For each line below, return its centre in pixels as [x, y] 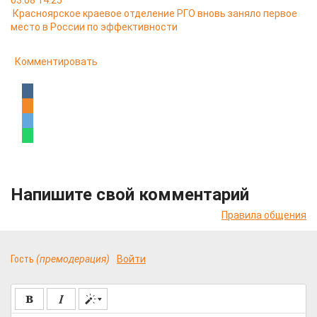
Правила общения [264, 215]
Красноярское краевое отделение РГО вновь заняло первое [155, 13]
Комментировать [56, 62]
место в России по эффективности [94, 27]
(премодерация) [73, 259]
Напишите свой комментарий [130, 195]
